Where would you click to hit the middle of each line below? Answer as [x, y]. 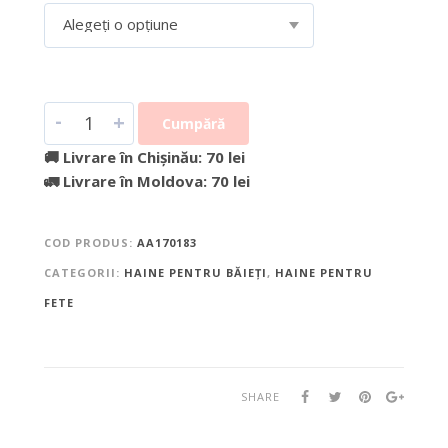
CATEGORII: [83, 272]
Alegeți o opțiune [120, 23]
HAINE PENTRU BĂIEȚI [195, 272]
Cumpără [193, 123]
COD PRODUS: [90, 242]
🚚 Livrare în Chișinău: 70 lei [144, 156]
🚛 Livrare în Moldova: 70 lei [146, 180]
